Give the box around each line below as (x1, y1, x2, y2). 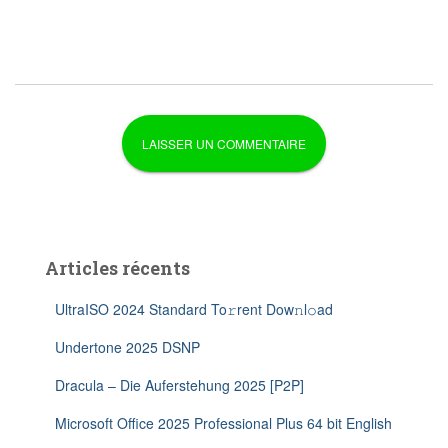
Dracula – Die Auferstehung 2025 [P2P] (55, 375, 304, 395)
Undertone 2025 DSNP (55, 337, 200, 357)
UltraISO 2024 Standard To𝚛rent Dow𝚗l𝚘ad (55, 299, 333, 319)
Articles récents (45, 256, 190, 280)
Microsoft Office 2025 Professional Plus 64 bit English (55, 413, 392, 433)
